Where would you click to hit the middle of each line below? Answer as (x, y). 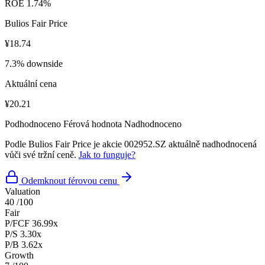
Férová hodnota (93, 124)
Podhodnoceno (33, 124)
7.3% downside (34, 63)
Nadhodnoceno (153, 124)
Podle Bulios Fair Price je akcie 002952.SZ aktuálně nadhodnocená (131, 144)
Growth (19, 255)
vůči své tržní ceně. (42, 154)
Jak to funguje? (107, 154)
